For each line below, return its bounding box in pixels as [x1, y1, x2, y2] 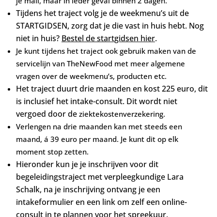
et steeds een [135, 121, 182, 131]
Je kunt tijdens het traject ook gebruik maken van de [15, 46, 196, 56]
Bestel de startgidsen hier [61, 32, 155, 44]
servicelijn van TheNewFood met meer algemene [15, 58, 185, 68]
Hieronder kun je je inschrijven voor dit [15, 158, 158, 170]
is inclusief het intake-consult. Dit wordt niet [15, 95, 177, 107]
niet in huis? [15, 32, 62, 44]
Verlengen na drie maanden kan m [15, 121, 135, 131]
